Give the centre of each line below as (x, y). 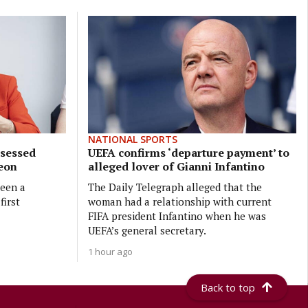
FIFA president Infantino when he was (177, 216)
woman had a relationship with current (179, 201)
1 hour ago (110, 251)
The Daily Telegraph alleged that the (175, 187)
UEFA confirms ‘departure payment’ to (188, 152)
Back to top (228, 287)
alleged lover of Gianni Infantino (176, 166)
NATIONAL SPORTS (132, 139)
